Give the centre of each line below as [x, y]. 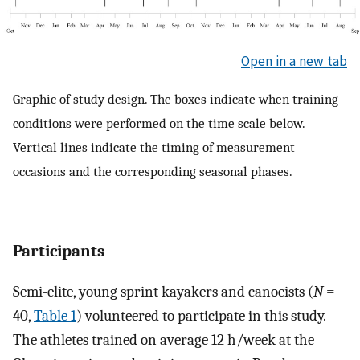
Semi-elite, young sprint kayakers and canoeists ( [163, 292]
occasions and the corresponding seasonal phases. [153, 172]
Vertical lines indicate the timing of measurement [154, 147]
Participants [59, 250]
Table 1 [55, 316]
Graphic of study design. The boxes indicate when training [176, 99]
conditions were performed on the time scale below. [159, 123]
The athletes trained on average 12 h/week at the [164, 340]
